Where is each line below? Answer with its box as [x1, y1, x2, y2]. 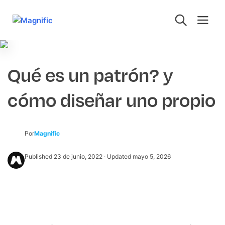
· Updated [102, 153, 133, 160]
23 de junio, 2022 [54, 153, 102, 160]
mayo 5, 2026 [133, 153, 171, 160]
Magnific [34, 130, 60, 137]
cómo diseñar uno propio [8, 87, 215, 115]
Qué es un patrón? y [8, 62, 173, 89]
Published [25, 153, 54, 160]
